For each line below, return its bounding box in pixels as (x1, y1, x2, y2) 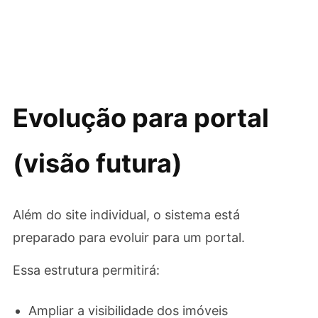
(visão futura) (12, 148, 182, 179)
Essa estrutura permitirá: (12, 263, 160, 278)
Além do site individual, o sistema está (12, 207, 240, 222)
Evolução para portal (12, 102, 269, 133)
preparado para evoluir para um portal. (12, 230, 245, 245)
